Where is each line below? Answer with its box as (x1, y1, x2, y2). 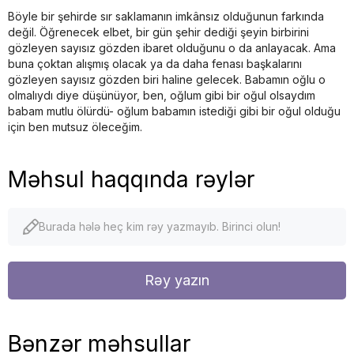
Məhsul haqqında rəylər (8, 165, 254, 193)
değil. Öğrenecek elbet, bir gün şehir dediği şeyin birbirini (8, 24, 309, 39)
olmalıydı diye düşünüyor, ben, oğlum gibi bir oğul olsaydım (8, 88, 315, 102)
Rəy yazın (145, 271, 209, 288)
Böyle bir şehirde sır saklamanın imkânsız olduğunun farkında (8, 9, 324, 23)
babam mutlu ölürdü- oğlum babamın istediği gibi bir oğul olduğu (8, 104, 341, 118)
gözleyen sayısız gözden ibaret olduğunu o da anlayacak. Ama (8, 40, 336, 55)
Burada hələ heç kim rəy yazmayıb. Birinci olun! (39, 219, 281, 233)
